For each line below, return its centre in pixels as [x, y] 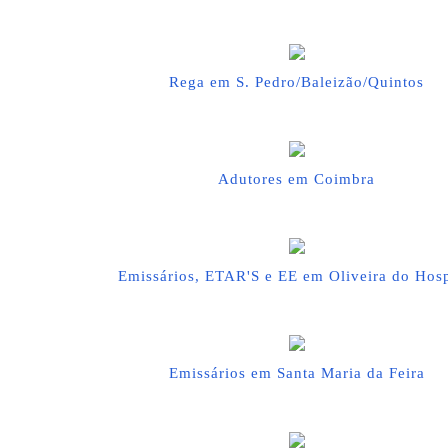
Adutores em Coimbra [296, 179]
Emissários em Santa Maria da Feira [296, 373]
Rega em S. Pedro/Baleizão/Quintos [296, 82]
